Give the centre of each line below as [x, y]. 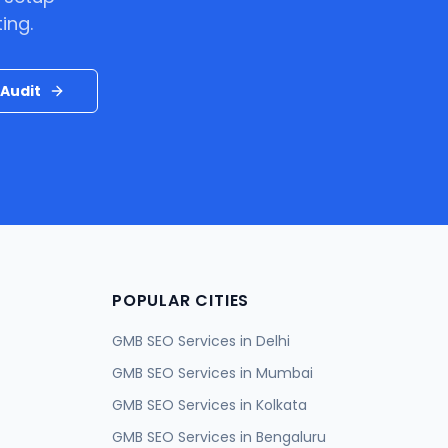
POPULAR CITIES [181, 301]
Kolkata [281, 405]
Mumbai [284, 373]
